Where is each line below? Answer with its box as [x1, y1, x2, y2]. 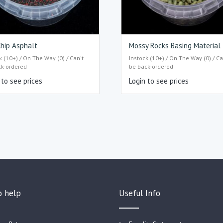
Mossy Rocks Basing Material [129, 41, 221, 51]
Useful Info [119, 187, 160, 199]
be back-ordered [129, 62, 174, 70]
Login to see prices [129, 76, 189, 86]
